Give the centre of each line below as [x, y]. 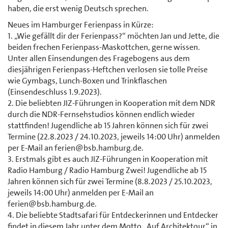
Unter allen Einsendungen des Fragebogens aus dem [99, 58]
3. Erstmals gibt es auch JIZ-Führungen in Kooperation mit [108, 159]
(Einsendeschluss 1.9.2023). [55, 92]
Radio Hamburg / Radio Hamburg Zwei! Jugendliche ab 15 [107, 170]
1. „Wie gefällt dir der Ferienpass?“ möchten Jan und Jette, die [113, 36]
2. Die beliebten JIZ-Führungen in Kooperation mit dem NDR [111, 103]
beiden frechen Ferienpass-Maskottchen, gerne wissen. [104, 47]
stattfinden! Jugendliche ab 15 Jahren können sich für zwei [108, 125]
